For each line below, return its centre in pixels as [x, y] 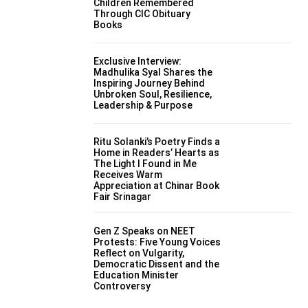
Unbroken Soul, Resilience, [153, 94]
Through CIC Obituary [142, 13]
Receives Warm [128, 175]
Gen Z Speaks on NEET [144, 231]
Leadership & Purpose [143, 105]
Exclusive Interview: [137, 61]
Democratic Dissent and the [156, 264]
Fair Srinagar [122, 197]
